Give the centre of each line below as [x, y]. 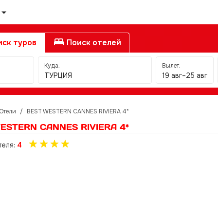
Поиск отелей [93, 43]
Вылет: [171, 66]
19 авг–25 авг [185, 75]
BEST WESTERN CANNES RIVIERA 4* [78, 111]
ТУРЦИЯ [58, 75]
